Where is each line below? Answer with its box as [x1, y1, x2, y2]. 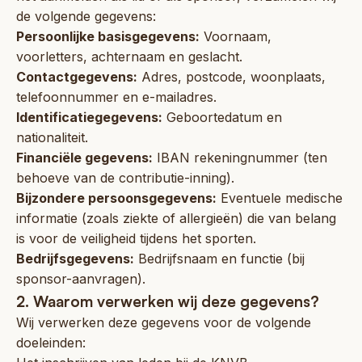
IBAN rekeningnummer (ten [153, 149, 327, 166]
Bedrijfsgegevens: [16, 250, 134, 267]
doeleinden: [16, 334, 86, 351]
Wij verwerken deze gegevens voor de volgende [16, 314, 311, 330]
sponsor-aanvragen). [16, 270, 145, 287]
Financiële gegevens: [16, 149, 153, 166]
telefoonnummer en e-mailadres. [16, 88, 217, 105]
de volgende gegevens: [16, 7, 156, 24]
